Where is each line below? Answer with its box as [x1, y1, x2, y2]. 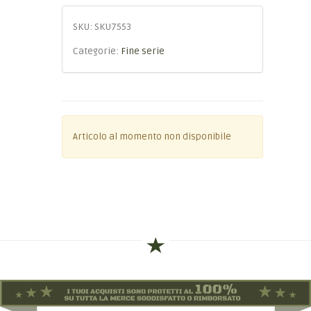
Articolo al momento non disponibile [73, 131, 231, 142]
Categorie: [73, 46, 121, 57]
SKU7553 [94, 22, 131, 33]
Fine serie [121, 46, 165, 57]
